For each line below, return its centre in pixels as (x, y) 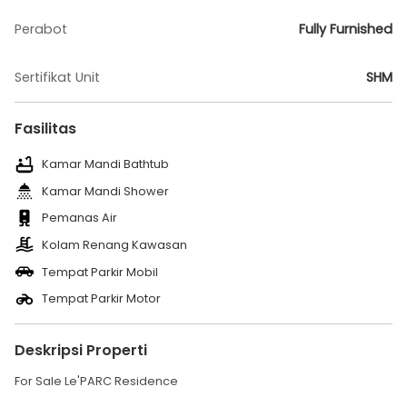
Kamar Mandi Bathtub (105, 164)
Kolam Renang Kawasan (114, 245)
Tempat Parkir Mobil (99, 272)
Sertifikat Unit (57, 77)
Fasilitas (45, 129)
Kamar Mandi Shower (105, 191)
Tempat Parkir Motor (101, 299)
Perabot (41, 29)
